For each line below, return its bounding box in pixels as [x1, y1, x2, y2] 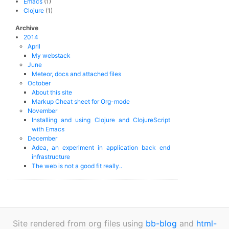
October [28, 79, 51, 87]
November [28, 107, 57, 114]
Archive [15, 24, 38, 32]
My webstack [32, 52, 71, 59]
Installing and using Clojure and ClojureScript [32, 116, 170, 124]
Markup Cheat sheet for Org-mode [32, 98, 130, 105]
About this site [32, 88, 72, 96]
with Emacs [32, 125, 64, 133]
